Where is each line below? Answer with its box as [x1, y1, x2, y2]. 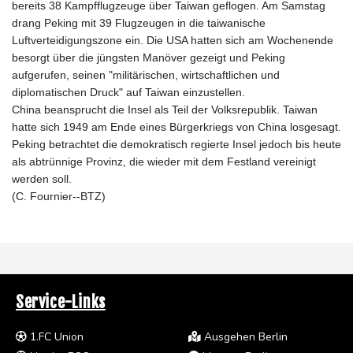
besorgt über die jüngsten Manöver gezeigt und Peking [12, 50, 285, 64]
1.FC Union [27, 329, 84, 344]
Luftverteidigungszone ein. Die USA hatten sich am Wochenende [12, 33, 333, 46]
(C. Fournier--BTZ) [12, 189, 106, 203]
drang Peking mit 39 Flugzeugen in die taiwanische [12, 16, 266, 29]
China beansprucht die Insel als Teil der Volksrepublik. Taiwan [12, 102, 318, 116]
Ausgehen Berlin [201, 329, 288, 344]
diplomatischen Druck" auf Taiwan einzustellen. [12, 85, 245, 98]
